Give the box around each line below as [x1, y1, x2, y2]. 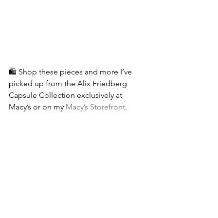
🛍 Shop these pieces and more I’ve [9, 67, 134, 76]
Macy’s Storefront [66, 102, 125, 111]
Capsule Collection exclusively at [9, 90, 124, 100]
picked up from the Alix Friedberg [9, 78, 129, 88]
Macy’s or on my [9, 102, 66, 111]
